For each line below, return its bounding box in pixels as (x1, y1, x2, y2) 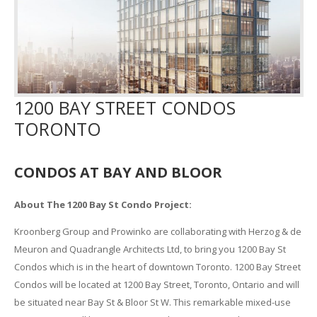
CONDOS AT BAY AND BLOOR (13, 162, 222, 182)
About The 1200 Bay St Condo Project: (13, 198, 192, 212)
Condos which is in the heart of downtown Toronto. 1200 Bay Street (13, 260, 301, 274)
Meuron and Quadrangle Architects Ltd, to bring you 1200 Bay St (13, 243, 286, 256)
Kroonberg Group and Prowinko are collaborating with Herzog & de (13, 225, 301, 238)
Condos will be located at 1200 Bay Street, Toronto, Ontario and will (13, 278, 299, 292)
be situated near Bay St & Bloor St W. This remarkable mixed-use (13, 296, 291, 309)
